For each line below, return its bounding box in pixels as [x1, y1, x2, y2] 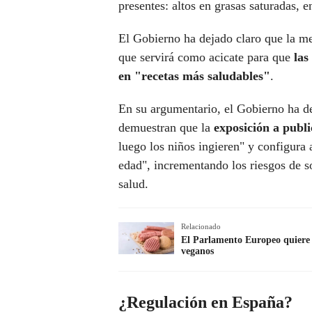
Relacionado [181, 222, 221, 231]
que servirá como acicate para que [118, 50, 294, 65]
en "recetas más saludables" [118, 69, 270, 84]
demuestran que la [118, 120, 214, 135]
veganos [181, 246, 214, 257]
